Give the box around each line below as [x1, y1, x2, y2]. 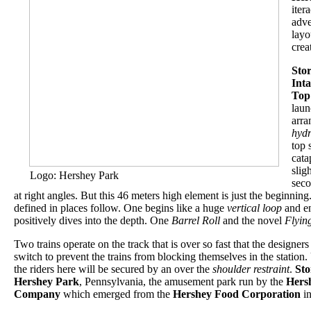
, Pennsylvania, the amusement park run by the [79, 276, 286, 287]
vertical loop [227, 202, 282, 214]
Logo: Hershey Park [29, 169, 119, 181]
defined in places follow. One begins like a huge [14, 202, 227, 214]
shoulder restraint [212, 263, 289, 275]
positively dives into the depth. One [14, 215, 171, 226]
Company [14, 288, 60, 300]
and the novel [220, 215, 285, 226]
